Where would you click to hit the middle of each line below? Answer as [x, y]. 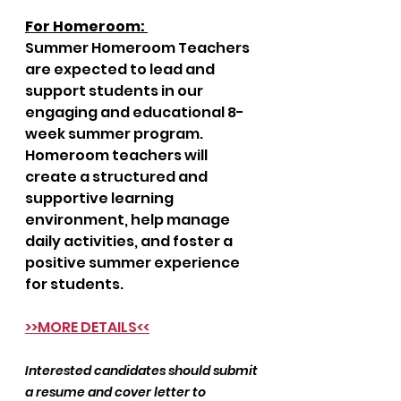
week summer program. [115, 134]
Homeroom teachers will [118, 155]
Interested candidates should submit [143, 371]
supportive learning [101, 198]
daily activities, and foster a [130, 241]
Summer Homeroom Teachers [139, 48]
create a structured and [118, 177]
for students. [74, 284]
